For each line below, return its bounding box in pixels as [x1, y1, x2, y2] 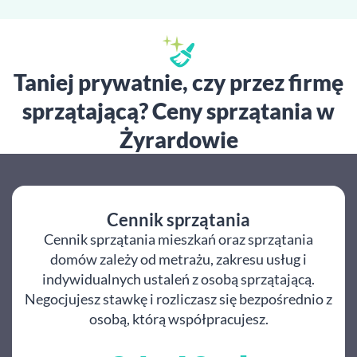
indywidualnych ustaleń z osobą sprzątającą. [42, 270, 315, 288]
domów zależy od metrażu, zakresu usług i [50, 250, 307, 268]
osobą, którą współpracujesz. [88, 310, 269, 328]
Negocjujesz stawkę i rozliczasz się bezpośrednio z [25, 290, 332, 308]
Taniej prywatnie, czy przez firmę [14, 69, 343, 96]
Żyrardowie [119, 126, 238, 153]
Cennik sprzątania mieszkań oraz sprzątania [44, 230, 313, 248]
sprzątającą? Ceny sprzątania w [22, 97, 335, 124]
